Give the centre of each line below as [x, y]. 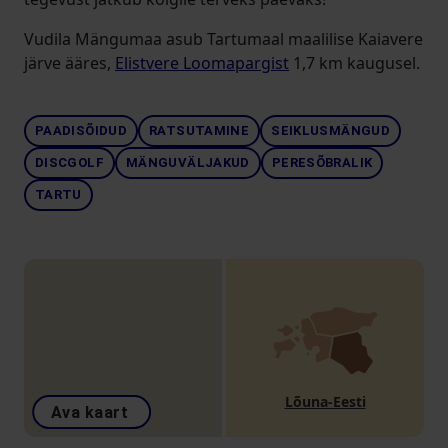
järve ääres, [69, 63]
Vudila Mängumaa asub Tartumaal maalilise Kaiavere [223, 39]
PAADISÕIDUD [81, 130]
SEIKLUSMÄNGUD [331, 130]
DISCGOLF [69, 162]
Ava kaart [90, 412]
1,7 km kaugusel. [354, 63]
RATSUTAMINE [199, 130]
